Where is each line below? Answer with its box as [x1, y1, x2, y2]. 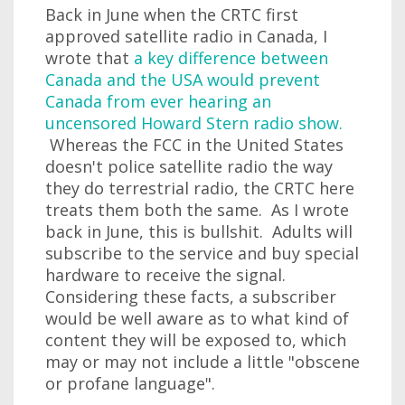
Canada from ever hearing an [45, 90, 271, 112]
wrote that [45, 47, 134, 69]
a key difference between [134, 47, 328, 69]
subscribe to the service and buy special [45, 242, 359, 264]
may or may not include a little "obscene [45, 351, 360, 372]
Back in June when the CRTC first [45, 4, 298, 25]
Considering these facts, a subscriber [45, 286, 336, 307]
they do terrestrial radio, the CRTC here [45, 177, 354, 199]
